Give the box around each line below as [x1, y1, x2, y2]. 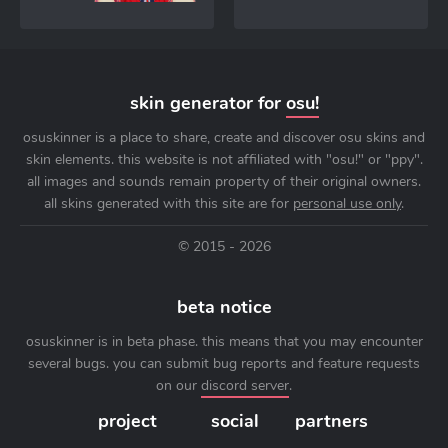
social [211, 409, 259, 433]
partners [295, 409, 368, 433]
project [98, 409, 157, 433]
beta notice [176, 295, 272, 319]
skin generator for [129, 91, 286, 115]
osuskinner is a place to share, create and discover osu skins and [23, 128, 425, 147]
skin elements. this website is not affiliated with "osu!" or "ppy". [25, 150, 423, 169]
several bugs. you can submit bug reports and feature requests [28, 354, 420, 373]
